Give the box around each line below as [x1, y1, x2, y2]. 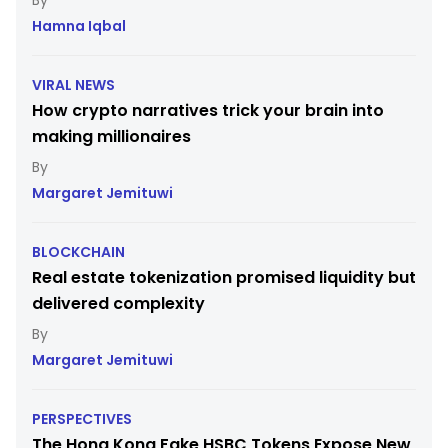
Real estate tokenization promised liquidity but [32, 265, 416, 289]
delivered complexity [32, 291, 205, 315]
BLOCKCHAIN [32, 241, 125, 262]
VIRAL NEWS [32, 74, 115, 95]
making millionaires [32, 124, 191, 148]
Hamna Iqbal [32, 15, 126, 36]
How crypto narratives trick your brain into [32, 98, 384, 122]
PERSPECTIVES [32, 408, 132, 429]
